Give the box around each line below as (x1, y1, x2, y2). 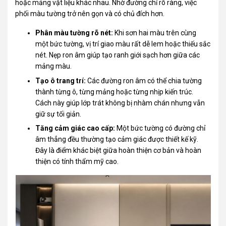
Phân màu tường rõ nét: (35, 29, 114, 37)
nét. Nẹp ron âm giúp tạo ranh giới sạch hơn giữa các (35, 51, 200, 60)
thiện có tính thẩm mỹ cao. (35, 157, 119, 166)
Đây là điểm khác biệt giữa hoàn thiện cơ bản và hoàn (35, 146, 202, 155)
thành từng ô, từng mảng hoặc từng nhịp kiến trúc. (35, 87, 194, 96)
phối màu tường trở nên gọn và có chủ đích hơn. (15, 10, 165, 18)
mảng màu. (35, 62, 72, 71)
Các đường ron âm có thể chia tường (86, 76, 202, 85)
